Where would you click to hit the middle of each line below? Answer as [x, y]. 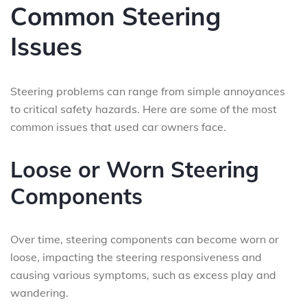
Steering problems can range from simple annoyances [148, 91]
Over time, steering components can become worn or [145, 239]
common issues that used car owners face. [118, 127]
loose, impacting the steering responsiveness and [136, 257]
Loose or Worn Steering [135, 169]
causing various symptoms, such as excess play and [143, 275]
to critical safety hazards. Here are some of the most [144, 109]
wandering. [39, 293]
